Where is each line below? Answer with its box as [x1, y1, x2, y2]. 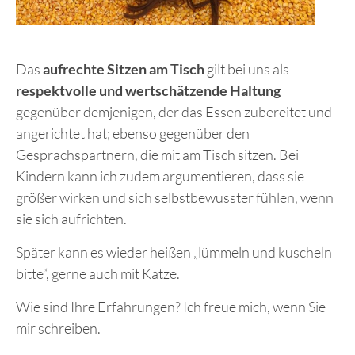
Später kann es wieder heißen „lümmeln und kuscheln [16, 242, 332, 261]
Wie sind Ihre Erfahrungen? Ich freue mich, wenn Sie [16, 297, 326, 315]
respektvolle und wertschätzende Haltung [16, 81, 281, 99]
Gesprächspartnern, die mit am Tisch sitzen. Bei [16, 145, 299, 163]
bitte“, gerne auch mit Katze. [16, 264, 180, 282]
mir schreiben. [16, 319, 101, 337]
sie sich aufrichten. [16, 209, 127, 227]
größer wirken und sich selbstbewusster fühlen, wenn [16, 188, 334, 206]
